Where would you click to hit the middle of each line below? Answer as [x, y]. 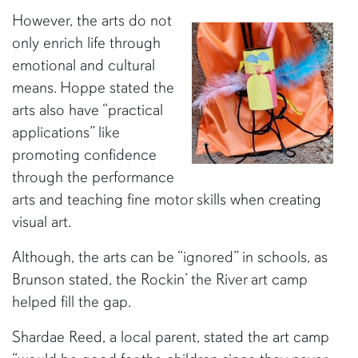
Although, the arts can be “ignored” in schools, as [170, 257]
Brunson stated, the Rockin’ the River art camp [160, 279]
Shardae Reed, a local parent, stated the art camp [171, 337]
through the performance [93, 177]
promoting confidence [84, 155]
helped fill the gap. [73, 302]
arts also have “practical [88, 110]
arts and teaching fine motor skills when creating [167, 199]
